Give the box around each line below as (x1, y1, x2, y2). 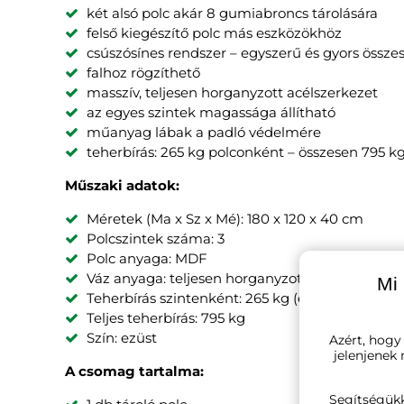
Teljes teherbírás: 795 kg (87, 308, 245, 326)
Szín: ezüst (87, 328, 157, 346)
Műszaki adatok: (65, 176, 179, 194)
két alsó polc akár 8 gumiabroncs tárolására (87, 4, 378, 22)
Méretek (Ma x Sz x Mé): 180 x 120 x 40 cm (87, 209, 363, 227)
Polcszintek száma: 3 (87, 229, 225, 247)
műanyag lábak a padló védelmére (87, 123, 321, 141)
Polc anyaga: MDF (87, 249, 207, 267)
